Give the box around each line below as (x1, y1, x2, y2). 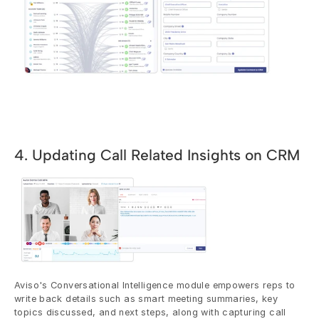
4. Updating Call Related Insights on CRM (14, 145, 300, 164)
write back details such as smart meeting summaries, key (14, 293, 278, 305)
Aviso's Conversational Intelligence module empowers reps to (14, 280, 296, 291)
